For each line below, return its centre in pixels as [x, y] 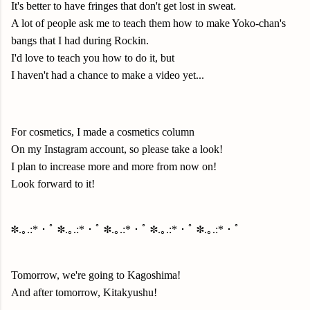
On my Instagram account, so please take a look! [117, 149]
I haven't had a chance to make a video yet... [108, 75]
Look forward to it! [53, 184]
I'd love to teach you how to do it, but [93, 58]
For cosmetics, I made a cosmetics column [103, 132]
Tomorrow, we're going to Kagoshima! [96, 275]
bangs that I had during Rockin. [80, 40]
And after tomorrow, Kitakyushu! [84, 292]
